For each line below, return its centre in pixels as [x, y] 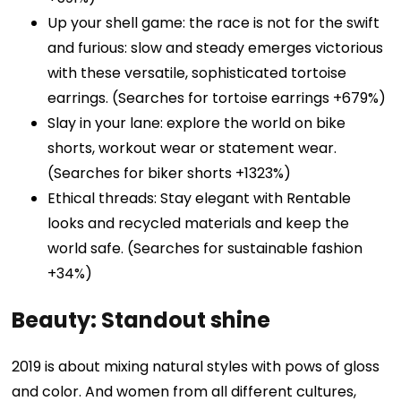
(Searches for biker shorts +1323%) [170, 174]
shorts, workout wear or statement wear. [192, 149]
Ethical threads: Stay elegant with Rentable [200, 199]
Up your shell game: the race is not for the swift [214, 23]
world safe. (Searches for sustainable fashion [205, 249]
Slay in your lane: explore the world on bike [197, 124]
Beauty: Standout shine [141, 320]
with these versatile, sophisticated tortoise [197, 73]
